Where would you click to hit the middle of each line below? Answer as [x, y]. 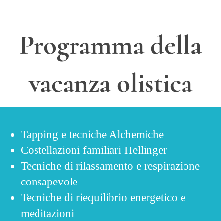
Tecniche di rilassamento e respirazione [110, 166]
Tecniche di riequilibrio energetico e [103, 198]
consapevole [49, 182]
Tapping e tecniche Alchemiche [92, 135]
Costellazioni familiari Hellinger [94, 150]
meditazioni [47, 214]
